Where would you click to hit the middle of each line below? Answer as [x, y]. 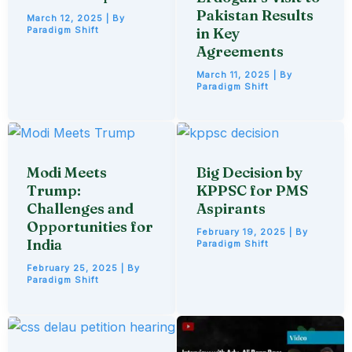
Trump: [54, 191]
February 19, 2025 [242, 231]
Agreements [240, 51]
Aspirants [231, 209]
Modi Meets [67, 173]
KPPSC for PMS [252, 191]
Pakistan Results [255, 15]
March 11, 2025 [235, 74]
